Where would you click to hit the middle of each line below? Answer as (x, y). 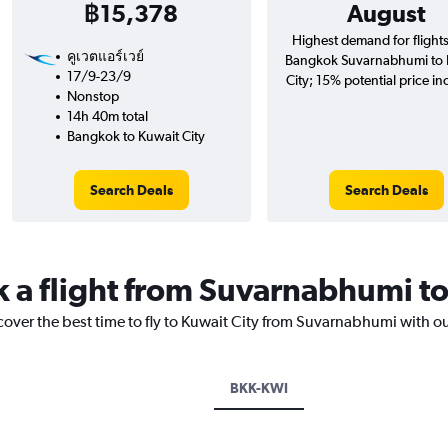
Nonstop (92, 96)
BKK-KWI (258, 388)
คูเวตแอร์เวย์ (105, 56)
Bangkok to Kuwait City (135, 136)
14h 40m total (107, 116)
